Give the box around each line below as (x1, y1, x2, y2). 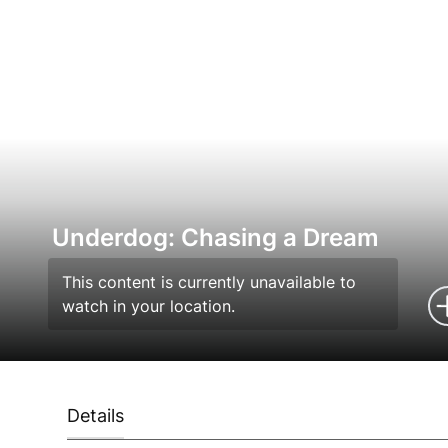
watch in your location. (62, 296, 235, 316)
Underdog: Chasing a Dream (52, 223, 379, 252)
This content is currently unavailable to (62, 272, 356, 292)
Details (67, 405, 125, 426)
